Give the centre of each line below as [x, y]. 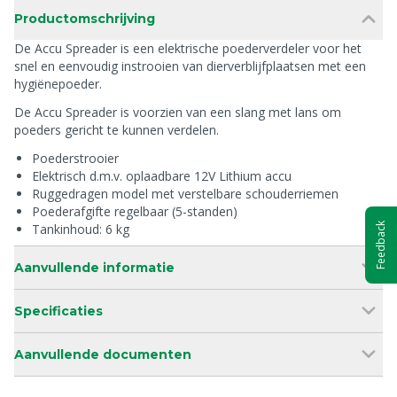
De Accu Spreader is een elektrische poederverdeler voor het [188, 48]
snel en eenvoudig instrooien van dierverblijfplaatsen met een [190, 66]
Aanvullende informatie [94, 268]
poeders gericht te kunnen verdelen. [117, 130]
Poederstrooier [75, 158]
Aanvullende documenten [103, 354]
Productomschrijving [85, 19]
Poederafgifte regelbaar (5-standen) [135, 211]
